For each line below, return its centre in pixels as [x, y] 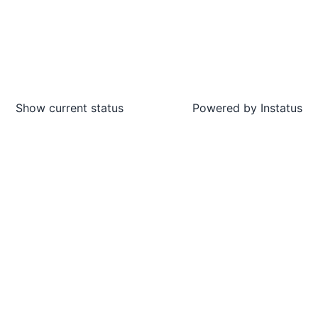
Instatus [280, 108]
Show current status [70, 108]
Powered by [225, 108]
